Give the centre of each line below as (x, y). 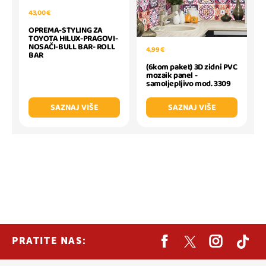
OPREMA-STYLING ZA (66, 30)
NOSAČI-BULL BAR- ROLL (72, 47)
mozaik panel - (172, 76)
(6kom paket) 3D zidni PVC (192, 67)
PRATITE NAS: (49, 241)
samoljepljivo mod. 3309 (189, 84)
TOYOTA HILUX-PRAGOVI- (73, 38)
